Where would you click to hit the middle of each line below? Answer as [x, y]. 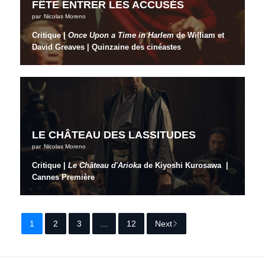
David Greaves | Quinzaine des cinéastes [107, 47]
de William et [199, 35]
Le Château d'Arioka [105, 166]
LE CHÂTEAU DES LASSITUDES [114, 135]
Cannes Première [64, 177]
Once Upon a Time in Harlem [121, 35]
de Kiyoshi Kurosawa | [185, 166]
